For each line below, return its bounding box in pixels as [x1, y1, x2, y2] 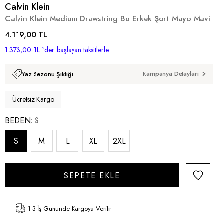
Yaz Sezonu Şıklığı [22, 69, 73, 79]
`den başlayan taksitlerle [42, 45, 109, 55]
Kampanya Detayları [143, 69, 199, 79]
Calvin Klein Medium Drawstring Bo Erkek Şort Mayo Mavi [5, 13, 210, 25]
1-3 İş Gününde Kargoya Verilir [28, 203, 111, 213]
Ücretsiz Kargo [12, 94, 54, 105]
